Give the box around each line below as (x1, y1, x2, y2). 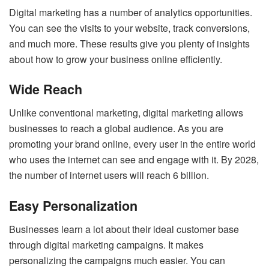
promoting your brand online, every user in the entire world (9, 137, 256, 151)
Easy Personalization (9, 196, 138, 215)
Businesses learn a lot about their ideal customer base (9, 222, 239, 236)
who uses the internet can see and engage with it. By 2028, (9, 153, 259, 167)
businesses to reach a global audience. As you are (9, 121, 223, 136)
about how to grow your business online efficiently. (9, 52, 222, 66)
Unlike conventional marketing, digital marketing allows (9, 106, 243, 120)
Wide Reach (9, 80, 82, 99)
